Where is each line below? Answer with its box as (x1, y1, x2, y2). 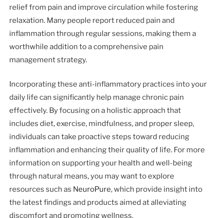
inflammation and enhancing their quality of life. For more (9, 145, 205, 154)
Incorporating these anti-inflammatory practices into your (9, 79, 207, 89)
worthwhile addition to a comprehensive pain (9, 42, 164, 52)
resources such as (9, 184, 73, 194)
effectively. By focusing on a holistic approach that (9, 106, 182, 115)
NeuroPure (73, 184, 111, 194)
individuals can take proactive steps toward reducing (9, 132, 190, 141)
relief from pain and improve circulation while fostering (9, 3, 199, 12)
